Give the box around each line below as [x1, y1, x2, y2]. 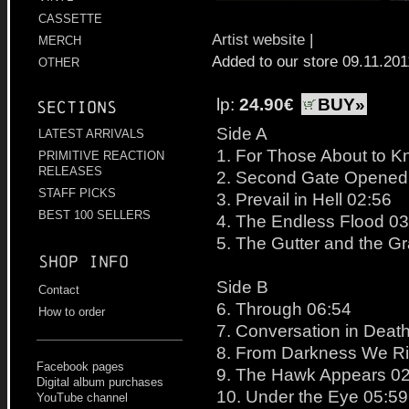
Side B [216, 277, 268, 297]
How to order [38, 305, 105, 320]
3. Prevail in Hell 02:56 [216, 189, 392, 209]
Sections [37, 98, 117, 118]
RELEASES [38, 164, 102, 179]
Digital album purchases [37, 375, 163, 390]
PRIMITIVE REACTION [38, 149, 164, 163]
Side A [216, 123, 267, 143]
